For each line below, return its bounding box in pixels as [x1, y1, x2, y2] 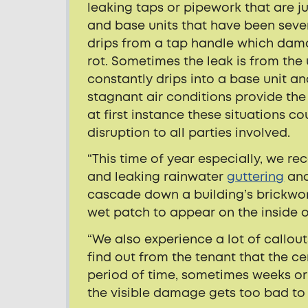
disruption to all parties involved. [87, 124, 291, 142]
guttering [227, 168, 285, 186]
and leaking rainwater [87, 168, 228, 186]
